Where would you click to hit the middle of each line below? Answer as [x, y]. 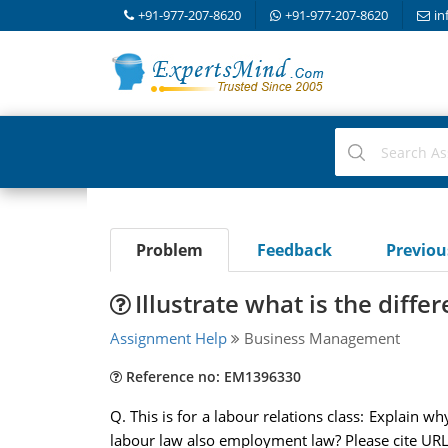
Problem [169, 250]
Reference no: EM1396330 [211, 376]
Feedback [294, 250]
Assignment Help [168, 338]
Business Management [319, 338]
